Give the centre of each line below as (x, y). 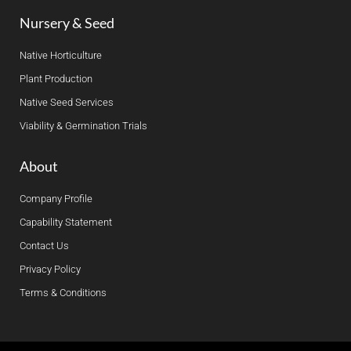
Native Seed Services (67, 102)
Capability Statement (66, 222)
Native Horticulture (61, 55)
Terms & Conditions (63, 292)
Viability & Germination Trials (83, 125)
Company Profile (56, 198)
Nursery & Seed (67, 22)
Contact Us (44, 245)
